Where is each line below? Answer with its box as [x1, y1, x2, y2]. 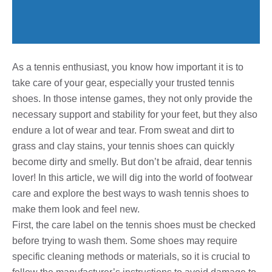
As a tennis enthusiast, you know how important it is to [12, 61, 243, 72]
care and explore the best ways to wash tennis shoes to [12, 188, 249, 199]
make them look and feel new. [12, 203, 140, 214]
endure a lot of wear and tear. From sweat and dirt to [12, 124, 234, 135]
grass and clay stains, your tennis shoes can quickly [12, 140, 234, 151]
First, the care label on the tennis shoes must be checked [12, 219, 256, 230]
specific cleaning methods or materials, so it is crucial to [12, 251, 250, 262]
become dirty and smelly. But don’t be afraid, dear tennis [12, 156, 252, 167]
